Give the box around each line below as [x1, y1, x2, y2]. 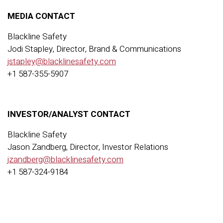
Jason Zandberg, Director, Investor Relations [7, 141, 168, 153]
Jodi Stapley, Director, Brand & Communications [7, 43, 181, 55]
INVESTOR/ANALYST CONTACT [7, 108, 130, 120]
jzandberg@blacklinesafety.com [7, 153, 123, 166]
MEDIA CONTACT [7, 10, 75, 22]
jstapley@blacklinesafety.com [7, 55, 116, 68]
